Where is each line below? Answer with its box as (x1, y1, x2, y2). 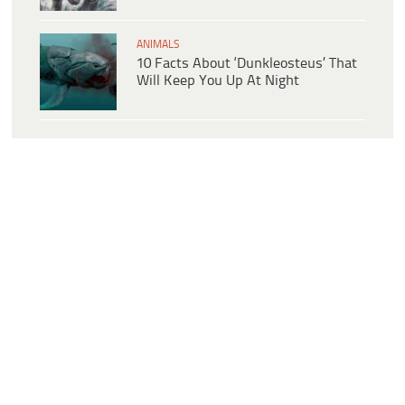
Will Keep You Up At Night (137, 73, 299, 89)
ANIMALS (137, 39, 179, 52)
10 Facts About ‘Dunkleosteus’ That (137, 56, 357, 72)
